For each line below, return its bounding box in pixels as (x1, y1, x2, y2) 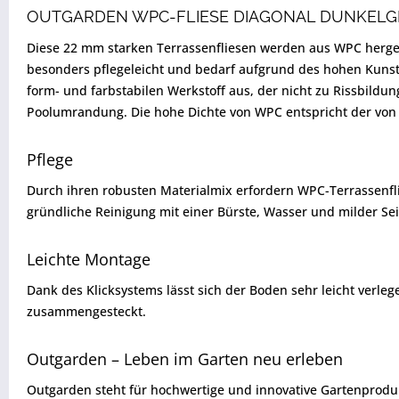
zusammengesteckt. (27, 303, 146, 321)
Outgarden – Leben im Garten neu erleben (27, 348, 343, 370)
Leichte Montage (27, 248, 151, 271)
